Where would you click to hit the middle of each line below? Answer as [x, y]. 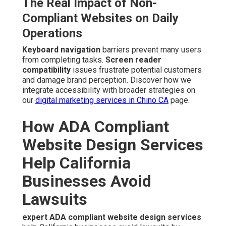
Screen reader [133, 60]
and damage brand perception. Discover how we [107, 80]
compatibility [46, 70]
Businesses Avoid [87, 181]
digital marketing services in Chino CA [102, 100]
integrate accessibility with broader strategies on [109, 90]
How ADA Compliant [96, 127]
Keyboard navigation [61, 50]
